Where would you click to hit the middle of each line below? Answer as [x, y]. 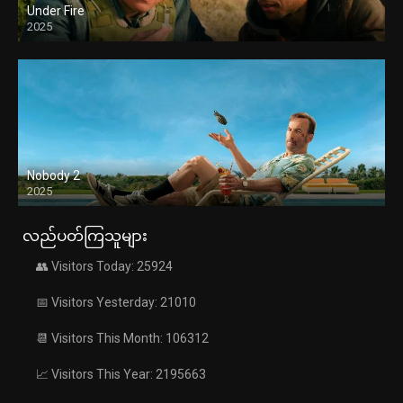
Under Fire [56, 11]
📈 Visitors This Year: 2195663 [121, 375]
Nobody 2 [54, 176]
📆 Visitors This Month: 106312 [122, 339]
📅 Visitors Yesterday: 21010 [116, 303]
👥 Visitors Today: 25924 [104, 267]
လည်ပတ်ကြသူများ [85, 236]
